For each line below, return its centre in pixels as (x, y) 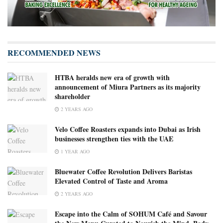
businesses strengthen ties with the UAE (114, 139)
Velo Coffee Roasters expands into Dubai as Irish (128, 129)
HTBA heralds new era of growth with (112, 78)
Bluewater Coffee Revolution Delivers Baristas (123, 172)
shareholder (72, 97)
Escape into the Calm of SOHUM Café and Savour (131, 214)
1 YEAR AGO (74, 152)
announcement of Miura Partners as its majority (128, 87)
